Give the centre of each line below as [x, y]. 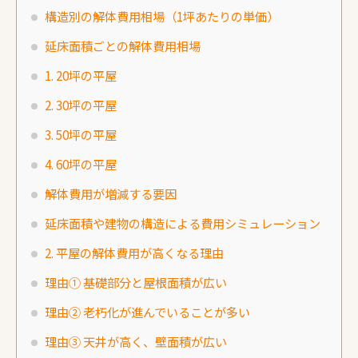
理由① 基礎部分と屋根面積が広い [136, 282]
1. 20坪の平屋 [81, 75]
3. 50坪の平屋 [81, 134]
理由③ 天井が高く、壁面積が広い [136, 341]
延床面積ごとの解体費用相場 [123, 45]
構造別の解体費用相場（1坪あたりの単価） [162, 16]
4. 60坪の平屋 [81, 163]
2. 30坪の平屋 [81, 104]
